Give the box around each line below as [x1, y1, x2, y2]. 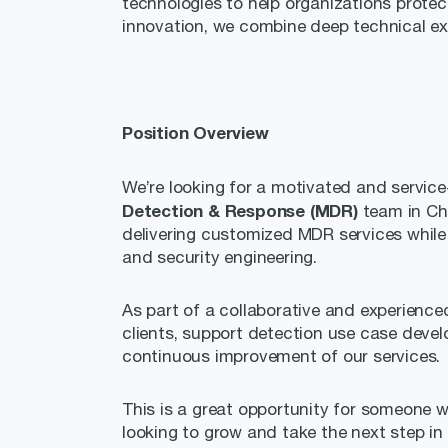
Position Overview [122, 122, 269, 143]
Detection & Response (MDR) [122, 200, 358, 221]
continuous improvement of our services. [122, 346, 441, 366]
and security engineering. [122, 247, 318, 267]
